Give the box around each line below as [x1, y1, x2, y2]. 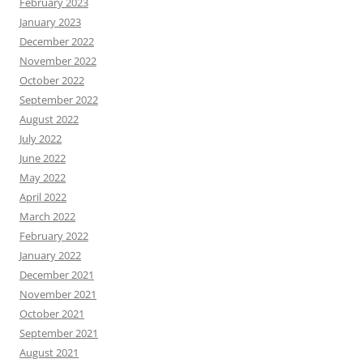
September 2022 [19, 92, 98, 108]
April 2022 [19, 190, 66, 205]
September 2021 [19, 326, 98, 341]
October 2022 [19, 73, 84, 88]
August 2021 [19, 345, 79, 361]
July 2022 [19, 131, 62, 147]
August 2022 [19, 112, 79, 127]
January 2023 [19, 15, 81, 30]
